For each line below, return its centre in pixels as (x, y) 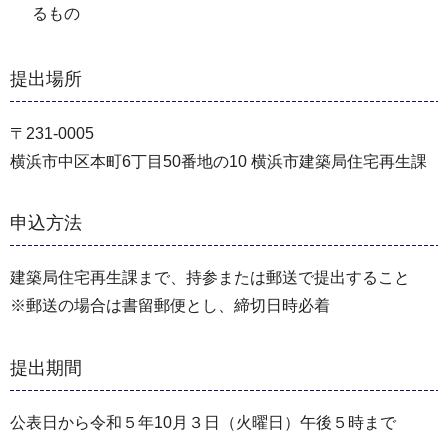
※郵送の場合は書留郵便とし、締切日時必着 (170, 306)
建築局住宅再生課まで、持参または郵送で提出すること (210, 278)
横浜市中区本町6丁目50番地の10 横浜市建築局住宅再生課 (218, 161)
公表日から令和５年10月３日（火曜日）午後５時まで (203, 422)
